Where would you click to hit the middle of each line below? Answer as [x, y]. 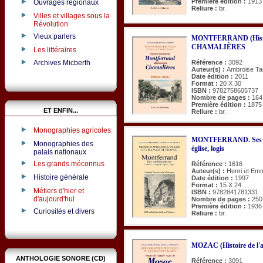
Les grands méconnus [69, 164]
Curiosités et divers [64, 211]
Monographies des [63, 144]
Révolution [50, 24]
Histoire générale [61, 178]
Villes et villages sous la [71, 16]
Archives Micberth [62, 63]
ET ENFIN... [61, 110]
